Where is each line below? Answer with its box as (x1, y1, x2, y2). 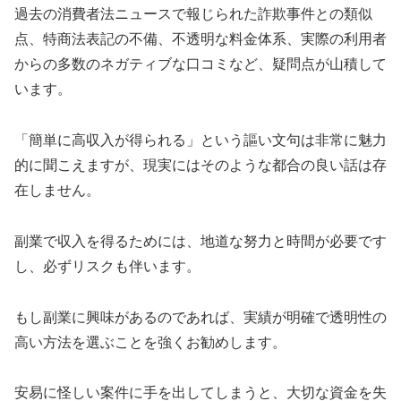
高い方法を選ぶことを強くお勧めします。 (14, 334, 286, 350)
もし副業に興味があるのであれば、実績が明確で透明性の (14, 309, 387, 325)
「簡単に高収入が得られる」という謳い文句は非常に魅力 (14, 132, 387, 148)
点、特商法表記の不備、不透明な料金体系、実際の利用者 (14, 31, 387, 47)
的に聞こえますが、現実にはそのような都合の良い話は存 (14, 157, 387, 173)
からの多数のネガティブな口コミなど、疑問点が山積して (14, 56, 387, 73)
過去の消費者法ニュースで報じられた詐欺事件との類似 (14, 6, 372, 22)
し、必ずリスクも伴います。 (14, 258, 200, 274)
